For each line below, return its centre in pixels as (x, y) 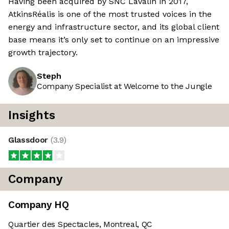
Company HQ (39, 205)
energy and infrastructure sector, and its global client (114, 27)
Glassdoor (29, 140)
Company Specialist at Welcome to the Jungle (124, 86)
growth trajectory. (43, 53)
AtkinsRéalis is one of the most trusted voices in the (110, 14)
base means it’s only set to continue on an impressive (114, 40)
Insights (32, 116)
